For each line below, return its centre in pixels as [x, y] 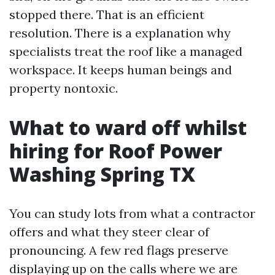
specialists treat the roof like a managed [126, 51]
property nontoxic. [64, 88]
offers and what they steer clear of [109, 232]
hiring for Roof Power [116, 151]
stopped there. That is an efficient [107, 14]
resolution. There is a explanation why [120, 33]
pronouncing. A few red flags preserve [119, 250]
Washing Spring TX [102, 174]
